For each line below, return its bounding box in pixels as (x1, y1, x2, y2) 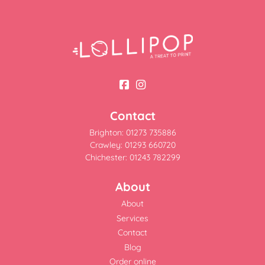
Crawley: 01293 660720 (89, 140, 176, 151)
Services (117, 212, 148, 224)
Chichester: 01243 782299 (85, 152, 180, 163)
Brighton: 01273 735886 (89, 127, 176, 138)
